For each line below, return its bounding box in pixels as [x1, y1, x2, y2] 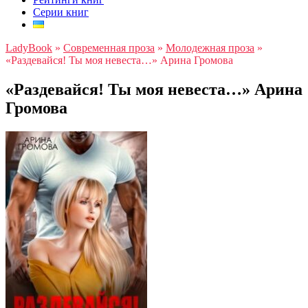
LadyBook [5, 42, 52, 54]
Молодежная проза [166, 42, 254, 54]
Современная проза [63, 42, 155, 54]
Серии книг [33, 6, 89, 18]
